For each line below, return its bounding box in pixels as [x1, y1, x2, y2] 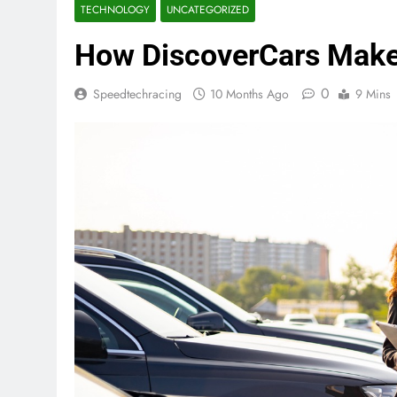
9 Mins [355, 84, 391, 103]
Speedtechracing [93, 84, 182, 103]
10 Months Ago [210, 84, 289, 103]
